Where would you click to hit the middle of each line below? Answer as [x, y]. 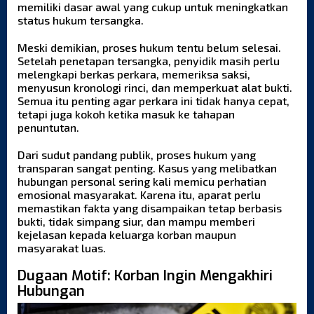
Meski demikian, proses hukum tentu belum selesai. [149, 47]
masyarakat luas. [62, 247]
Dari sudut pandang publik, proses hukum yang [137, 154]
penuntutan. [48, 127]
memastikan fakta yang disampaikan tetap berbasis [150, 207]
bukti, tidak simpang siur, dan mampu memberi [136, 221]
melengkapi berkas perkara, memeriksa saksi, [134, 74]
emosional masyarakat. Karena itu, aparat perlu [139, 194]
